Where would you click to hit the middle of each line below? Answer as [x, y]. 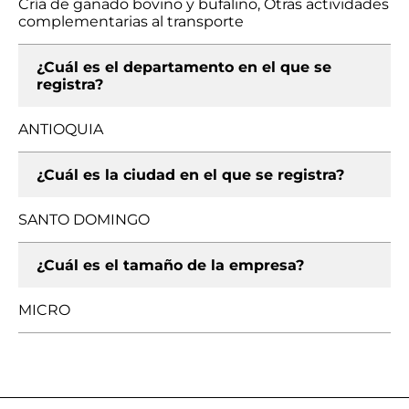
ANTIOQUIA [61, 129]
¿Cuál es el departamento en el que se [184, 67]
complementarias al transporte [131, 21]
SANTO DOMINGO [84, 220]
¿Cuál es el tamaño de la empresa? [170, 265]
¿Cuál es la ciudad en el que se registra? [190, 175]
